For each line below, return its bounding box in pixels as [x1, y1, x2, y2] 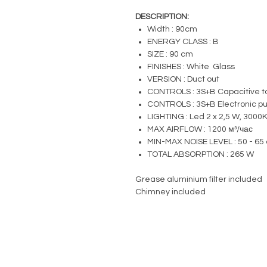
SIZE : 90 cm [147, 50, 193, 58]
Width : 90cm [147, 25, 197, 33]
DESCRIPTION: [135, 13, 189, 21]
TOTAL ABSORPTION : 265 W [147, 150, 254, 159]
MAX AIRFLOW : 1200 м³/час [147, 125, 253, 133]
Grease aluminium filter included [135, 175, 262, 184]
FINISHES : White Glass [147, 63, 235, 71]
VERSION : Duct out [147, 75, 219, 83]
